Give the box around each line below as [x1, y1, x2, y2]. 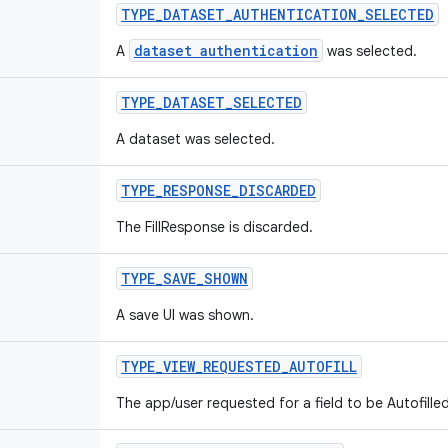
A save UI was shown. [116, 306, 254, 324]
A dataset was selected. [116, 130, 275, 148]
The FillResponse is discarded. [116, 218, 313, 236]
